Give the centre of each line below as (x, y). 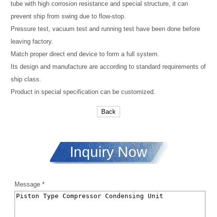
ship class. (26, 79)
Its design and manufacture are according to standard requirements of (108, 67)
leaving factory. (32, 42)
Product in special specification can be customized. (83, 92)
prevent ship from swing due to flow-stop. (69, 16)
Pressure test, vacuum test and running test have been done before (106, 29)
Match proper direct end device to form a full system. (85, 54)
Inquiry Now (108, 152)
